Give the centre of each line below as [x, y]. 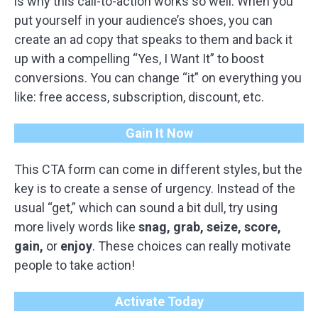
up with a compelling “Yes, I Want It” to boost [139, 59]
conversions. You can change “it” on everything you [158, 78]
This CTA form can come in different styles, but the [158, 169]
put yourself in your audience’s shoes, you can [143, 20]
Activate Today [159, 301]
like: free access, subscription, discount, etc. [139, 97]
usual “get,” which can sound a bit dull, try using [146, 208]
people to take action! [75, 265]
